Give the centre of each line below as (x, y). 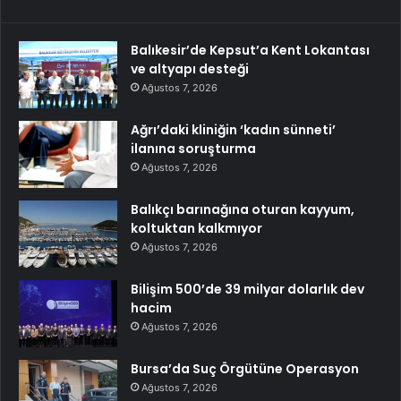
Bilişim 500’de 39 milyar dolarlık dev (247, 289)
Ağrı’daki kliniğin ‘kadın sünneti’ (233, 129)
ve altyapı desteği (190, 68)
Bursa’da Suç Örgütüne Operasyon (245, 368)
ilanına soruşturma (193, 148)
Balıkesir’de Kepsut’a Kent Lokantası (250, 50)
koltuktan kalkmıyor (196, 228)
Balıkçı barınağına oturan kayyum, (243, 209)
